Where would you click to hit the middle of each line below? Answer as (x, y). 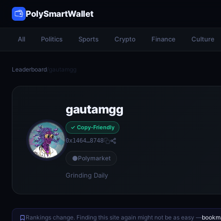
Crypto (125, 39)
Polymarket (94, 158)
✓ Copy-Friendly (92, 127)
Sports (89, 39)
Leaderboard (29, 69)
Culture (203, 39)
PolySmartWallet (60, 14)
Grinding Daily (87, 175)
